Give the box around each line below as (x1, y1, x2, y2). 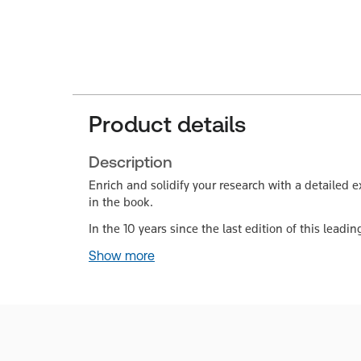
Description (89, 152, 172, 172)
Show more (89, 248, 155, 263)
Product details (89, 111, 246, 137)
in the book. (89, 194, 153, 210)
